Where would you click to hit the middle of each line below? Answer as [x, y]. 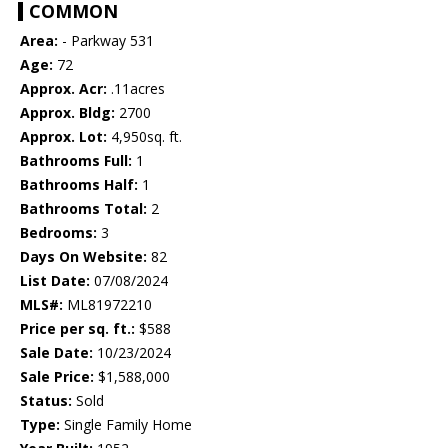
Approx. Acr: [63, 89]
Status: [46, 401]
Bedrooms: [58, 233]
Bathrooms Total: [83, 209]
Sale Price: [57, 377]
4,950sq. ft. [144, 137]
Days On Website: [83, 257]
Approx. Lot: [63, 137]
